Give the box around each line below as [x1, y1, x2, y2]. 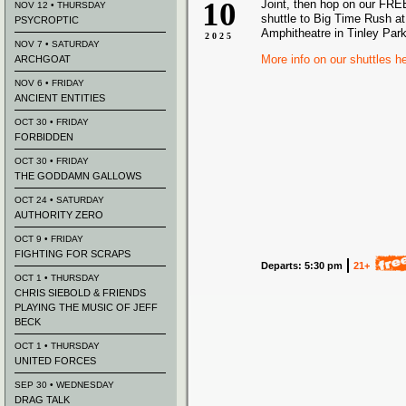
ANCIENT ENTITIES [14, 92, 105, 103]
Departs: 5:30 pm [261, 260, 343, 271]
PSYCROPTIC [14, 14, 79, 25]
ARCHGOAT [14, 53, 71, 64]
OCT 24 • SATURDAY [14, 195, 104, 205]
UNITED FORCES [14, 355, 96, 366]
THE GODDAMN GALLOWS [14, 170, 141, 181]
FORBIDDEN [14, 131, 73, 142]
